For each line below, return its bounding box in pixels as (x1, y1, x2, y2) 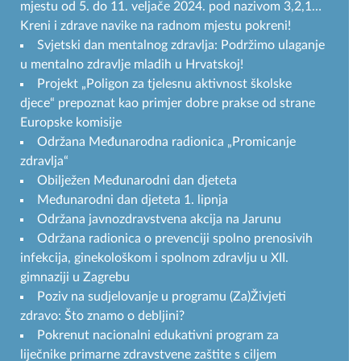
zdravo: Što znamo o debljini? (20, 309, 185, 322)
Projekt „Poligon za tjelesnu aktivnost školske (37, 77, 292, 90)
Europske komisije (20, 115, 122, 129)
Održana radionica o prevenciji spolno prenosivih (37, 231, 313, 245)
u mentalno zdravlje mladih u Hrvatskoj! (20, 57, 243, 71)
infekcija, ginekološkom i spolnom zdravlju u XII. (20, 251, 288, 264)
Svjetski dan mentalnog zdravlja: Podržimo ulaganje (37, 38, 325, 52)
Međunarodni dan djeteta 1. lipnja (37, 193, 228, 206)
